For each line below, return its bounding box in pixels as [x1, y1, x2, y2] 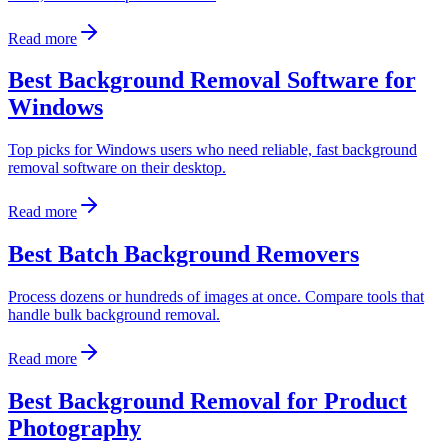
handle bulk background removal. [8, 306, 220, 324]
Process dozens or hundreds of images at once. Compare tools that [8, 288, 424, 306]
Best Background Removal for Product [8, 388, 407, 415]
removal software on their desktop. [8, 159, 226, 177]
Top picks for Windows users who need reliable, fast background [8, 141, 417, 159]
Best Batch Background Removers [8, 241, 359, 268]
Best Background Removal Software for [8, 67, 416, 94]
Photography [8, 415, 141, 442]
